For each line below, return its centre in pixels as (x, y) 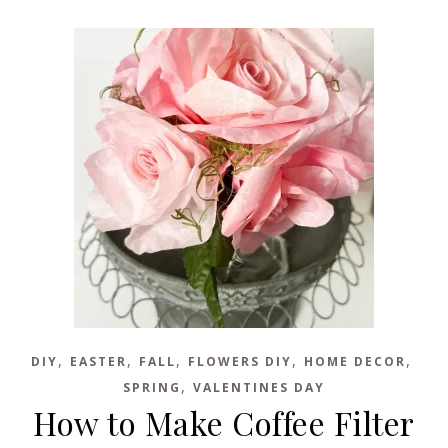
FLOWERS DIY (239, 361)
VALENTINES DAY (259, 387)
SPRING (152, 387)
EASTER (98, 361)
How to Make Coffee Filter (224, 422)
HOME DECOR (354, 361)
